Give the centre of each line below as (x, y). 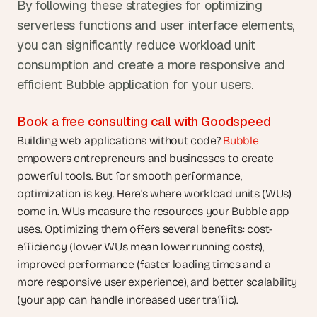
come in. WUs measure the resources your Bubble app (153, 211)
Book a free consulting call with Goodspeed (144, 121)
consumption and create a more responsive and (151, 65)
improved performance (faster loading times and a (144, 264)
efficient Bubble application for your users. (139, 85)
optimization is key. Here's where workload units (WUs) (154, 194)
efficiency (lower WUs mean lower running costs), (140, 247)
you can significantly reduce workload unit (136, 45)
